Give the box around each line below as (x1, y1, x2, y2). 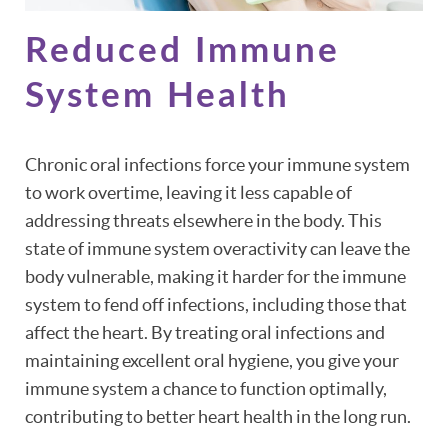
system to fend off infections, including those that (25, 293, 407, 315)
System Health (25, 78, 290, 114)
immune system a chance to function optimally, (25, 377, 387, 399)
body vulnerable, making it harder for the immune (25, 265, 406, 287)
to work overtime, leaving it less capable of (25, 181, 352, 203)
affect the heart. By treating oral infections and (25, 321, 385, 343)
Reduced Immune (25, 33, 340, 69)
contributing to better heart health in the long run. (25, 405, 411, 427)
